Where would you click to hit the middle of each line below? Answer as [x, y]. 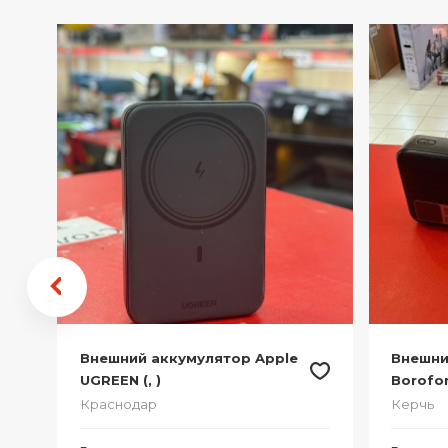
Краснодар [118, 403]
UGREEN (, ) [120, 379]
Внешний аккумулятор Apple [188, 357]
